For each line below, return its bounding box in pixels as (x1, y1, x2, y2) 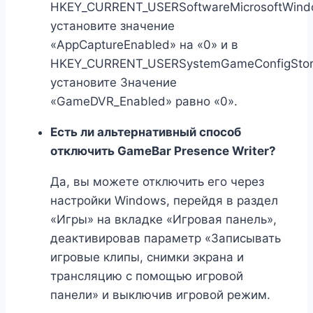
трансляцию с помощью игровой (50, 269, 243, 284)
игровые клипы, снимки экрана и (50, 250, 244, 265)
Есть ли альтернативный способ (50, 125, 241, 140)
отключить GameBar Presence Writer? (50, 144, 276, 159)
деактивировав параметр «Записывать (50, 231, 281, 246)
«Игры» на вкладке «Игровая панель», (50, 212, 277, 227)
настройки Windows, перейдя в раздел (50, 194, 278, 208)
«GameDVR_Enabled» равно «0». (50, 94, 238, 109)
